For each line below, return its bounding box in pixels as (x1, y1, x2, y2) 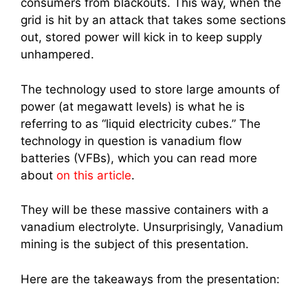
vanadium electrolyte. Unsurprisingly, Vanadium (21, 220, 283, 234)
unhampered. (21, 47, 94, 61)
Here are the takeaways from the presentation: (21, 272, 280, 286)
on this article (56, 168, 131, 182)
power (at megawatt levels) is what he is (21, 99, 245, 113)
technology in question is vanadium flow (21, 133, 242, 148)
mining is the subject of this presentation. (21, 237, 249, 251)
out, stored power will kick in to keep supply (21, 30, 262, 44)
